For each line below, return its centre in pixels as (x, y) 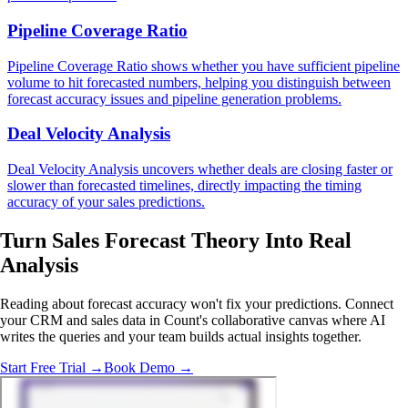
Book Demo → (148, 367)
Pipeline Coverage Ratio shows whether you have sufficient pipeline (204, 66)
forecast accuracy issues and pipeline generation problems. (174, 98)
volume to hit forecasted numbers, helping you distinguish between (199, 82)
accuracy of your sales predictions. (106, 202)
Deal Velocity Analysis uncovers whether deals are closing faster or (200, 169)
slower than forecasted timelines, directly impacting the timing (184, 186)
